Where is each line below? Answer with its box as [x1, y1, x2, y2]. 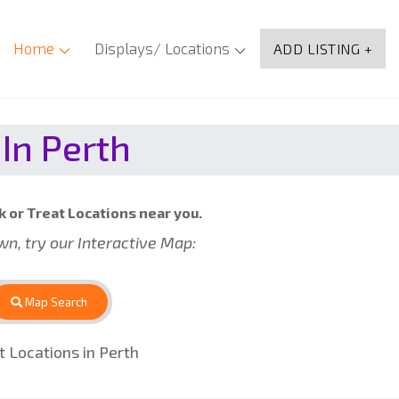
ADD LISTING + [273, 40, 372, 58]
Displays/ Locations [94, 39, 230, 58]
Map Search [22, 294, 87, 309]
